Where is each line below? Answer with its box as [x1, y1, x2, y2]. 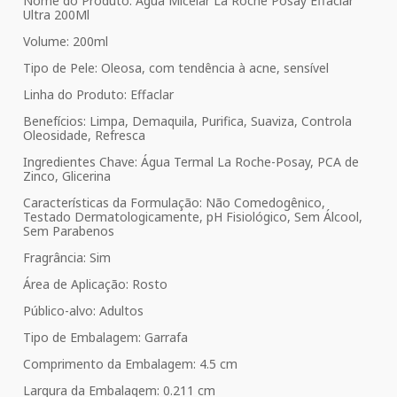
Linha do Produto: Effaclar [23, 86, 174, 104]
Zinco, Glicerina [23, 167, 111, 185]
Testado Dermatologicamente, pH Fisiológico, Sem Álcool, [23, 208, 362, 226]
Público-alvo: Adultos [23, 302, 144, 320]
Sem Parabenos [23, 222, 114, 240]
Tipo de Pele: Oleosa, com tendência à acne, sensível [23, 59, 329, 77]
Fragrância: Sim [23, 249, 111, 267]
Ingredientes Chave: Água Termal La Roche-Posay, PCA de [23, 153, 359, 171]
